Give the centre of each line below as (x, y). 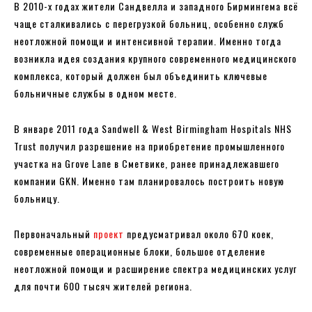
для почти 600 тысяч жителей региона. (103, 286)
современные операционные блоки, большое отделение (140, 251)
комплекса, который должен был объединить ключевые (141, 76)
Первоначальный (54, 234)
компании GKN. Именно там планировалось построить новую (149, 181)
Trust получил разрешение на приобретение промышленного (149, 146)
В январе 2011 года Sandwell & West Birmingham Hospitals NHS (153, 129)
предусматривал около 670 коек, (199, 234)
